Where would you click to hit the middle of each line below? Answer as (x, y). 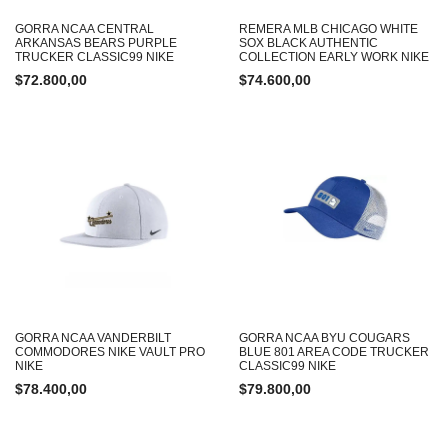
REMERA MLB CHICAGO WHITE (328, 29)
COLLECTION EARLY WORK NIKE (334, 57)
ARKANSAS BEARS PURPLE (96, 43)
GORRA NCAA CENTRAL (84, 29)
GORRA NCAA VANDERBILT (93, 338)
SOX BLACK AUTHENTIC (308, 43)
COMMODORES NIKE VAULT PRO (110, 352)
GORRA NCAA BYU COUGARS (324, 338)
